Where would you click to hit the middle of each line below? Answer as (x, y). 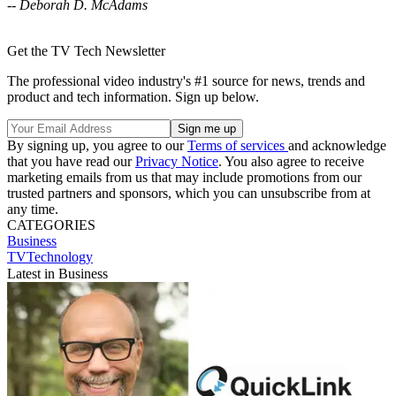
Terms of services (238, 145)
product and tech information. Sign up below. (133, 96)
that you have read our (71, 161)
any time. (33, 209)
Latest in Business (57, 273)
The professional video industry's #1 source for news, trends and (186, 80)
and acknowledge (337, 145)
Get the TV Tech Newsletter (86, 50)
